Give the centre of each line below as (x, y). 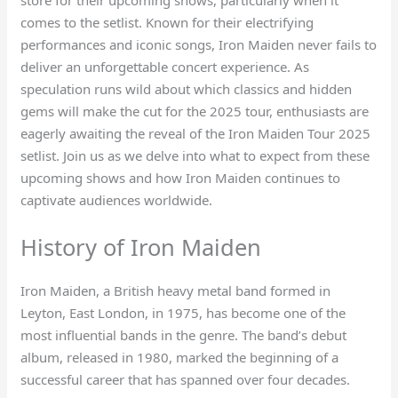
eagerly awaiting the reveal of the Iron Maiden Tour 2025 (196, 133)
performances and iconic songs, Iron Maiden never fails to (199, 44)
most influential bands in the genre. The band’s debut (184, 334)
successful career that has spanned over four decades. (186, 379)
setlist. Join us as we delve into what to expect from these (195, 155)
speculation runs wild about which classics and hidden (187, 88)
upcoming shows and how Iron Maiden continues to (181, 177)
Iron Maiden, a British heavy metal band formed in (176, 290)
